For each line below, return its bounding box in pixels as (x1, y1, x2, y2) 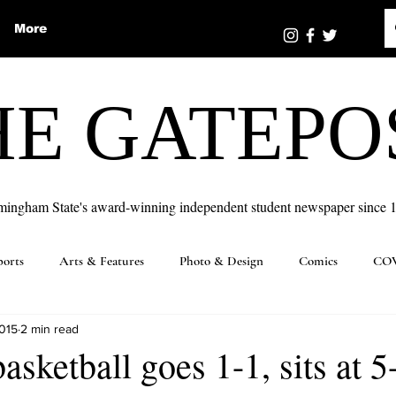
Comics (299, 253, 338, 269)
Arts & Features (59, 253, 144, 269)
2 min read (20, 321, 79, 336)
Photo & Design (179, 253, 263, 269)
